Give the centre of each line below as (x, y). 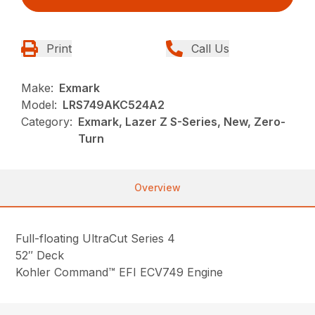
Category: (47, 122)
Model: (39, 105)
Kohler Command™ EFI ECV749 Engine (120, 272)
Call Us (210, 49)
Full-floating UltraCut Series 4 (96, 239)
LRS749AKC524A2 (114, 105)
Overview (157, 188)
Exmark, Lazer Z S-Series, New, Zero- (182, 122)
